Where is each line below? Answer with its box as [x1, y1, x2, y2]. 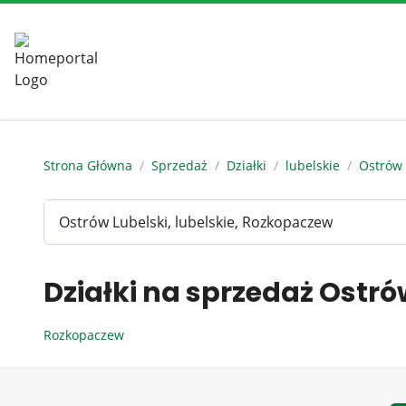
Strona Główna [43, 157, 132, 174]
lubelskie [285, 157, 340, 174]
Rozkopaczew [43, 326, 128, 343]
